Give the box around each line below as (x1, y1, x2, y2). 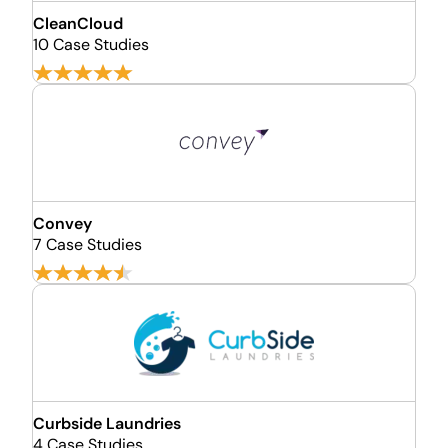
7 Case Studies (33, 234, 142, 255)
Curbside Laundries (33, 413, 181, 434)
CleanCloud (33, 13, 123, 34)
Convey (33, 213, 92, 234)
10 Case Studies (33, 34, 149, 55)
